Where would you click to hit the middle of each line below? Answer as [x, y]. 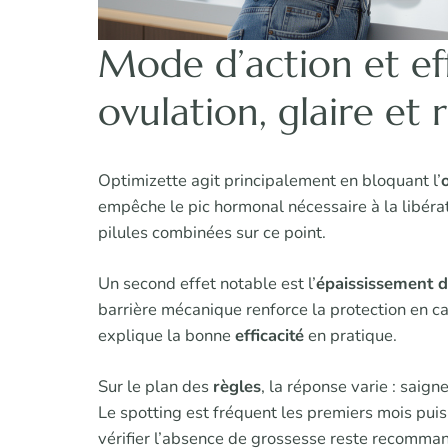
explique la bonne [166, 336]
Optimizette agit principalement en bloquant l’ [269, 181]
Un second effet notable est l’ [207, 284]
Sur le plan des [155, 387]
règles [237, 387]
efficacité [269, 336]
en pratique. [350, 336]
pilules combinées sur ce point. [212, 233]
